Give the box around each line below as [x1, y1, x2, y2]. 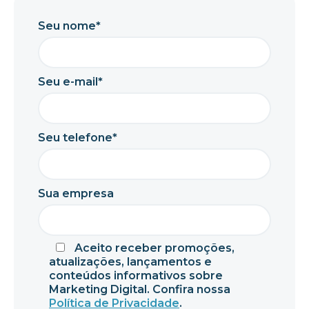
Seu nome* [38, 19, 101, 33]
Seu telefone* [38, 131, 117, 145]
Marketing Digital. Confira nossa [49, 283, 230, 297]
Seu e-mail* [38, 75, 103, 89]
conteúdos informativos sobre [49, 269, 223, 283]
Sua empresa [38, 187, 114, 201]
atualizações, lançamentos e [49, 255, 212, 269]
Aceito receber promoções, [74, 241, 235, 255]
